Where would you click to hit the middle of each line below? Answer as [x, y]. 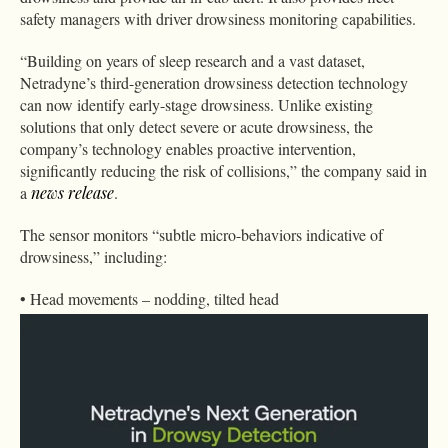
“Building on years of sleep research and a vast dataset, [192, 60]
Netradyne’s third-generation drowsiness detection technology [214, 82]
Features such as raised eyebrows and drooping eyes [204, 426]
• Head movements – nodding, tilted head [149, 298]
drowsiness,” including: [93, 256]
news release [72, 192]
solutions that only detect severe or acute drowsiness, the [196, 126]
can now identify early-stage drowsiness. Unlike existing [196, 104]
